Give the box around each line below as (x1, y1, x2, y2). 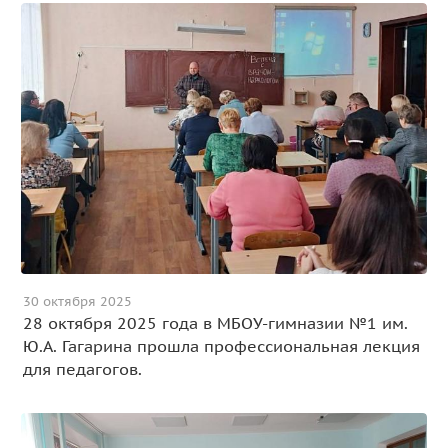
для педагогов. (23, 359, 143, 380)
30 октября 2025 (23, 293, 133, 311)
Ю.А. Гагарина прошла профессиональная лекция (23, 336, 421, 357)
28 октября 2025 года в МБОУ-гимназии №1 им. (23, 313, 409, 334)
